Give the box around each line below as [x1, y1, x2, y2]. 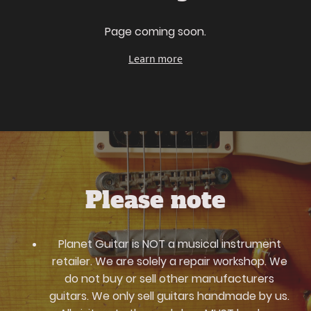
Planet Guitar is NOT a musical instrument [58, 235, 281, 252]
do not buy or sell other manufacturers [65, 270, 274, 287]
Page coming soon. [105, 23, 206, 40]
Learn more [128, 51, 183, 65]
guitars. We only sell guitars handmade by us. [49, 287, 289, 304]
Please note [85, 185, 226, 217]
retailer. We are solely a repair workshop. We [51, 253, 287, 269]
